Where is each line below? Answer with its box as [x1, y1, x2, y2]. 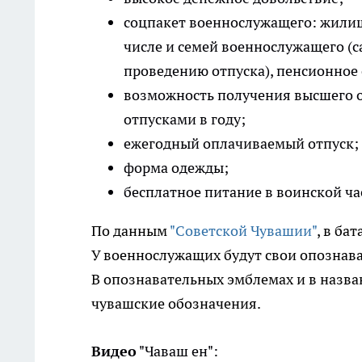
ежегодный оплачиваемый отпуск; [124, 134, 359, 154]
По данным [91, 221, 170, 241]
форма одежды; [124, 158, 229, 178]
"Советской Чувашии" [170, 221, 317, 241]
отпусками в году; [124, 110, 246, 129]
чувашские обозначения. [91, 294, 261, 314]
